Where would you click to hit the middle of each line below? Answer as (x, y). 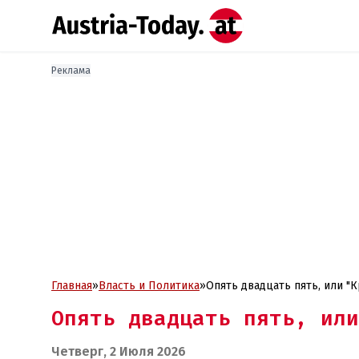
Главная (72, 286)
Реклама (71, 71)
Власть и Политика (149, 286)
